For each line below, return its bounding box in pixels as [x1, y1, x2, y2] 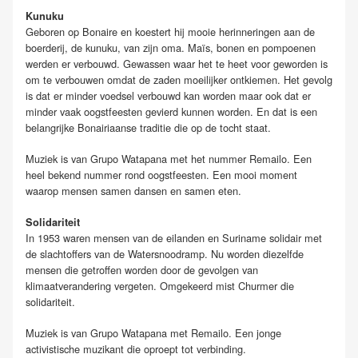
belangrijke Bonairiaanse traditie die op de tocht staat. [26, 119, 271, 135]
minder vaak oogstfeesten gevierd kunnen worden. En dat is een [26, 103, 317, 119]
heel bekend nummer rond [26, 166, 148, 182]
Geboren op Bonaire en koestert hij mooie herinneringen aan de [26, 23, 315, 39]
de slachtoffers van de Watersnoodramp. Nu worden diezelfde [26, 245, 304, 261]
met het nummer [167, 150, 249, 166]
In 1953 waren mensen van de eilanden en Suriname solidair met [26, 229, 322, 245]
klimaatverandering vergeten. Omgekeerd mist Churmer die [26, 277, 294, 293]
